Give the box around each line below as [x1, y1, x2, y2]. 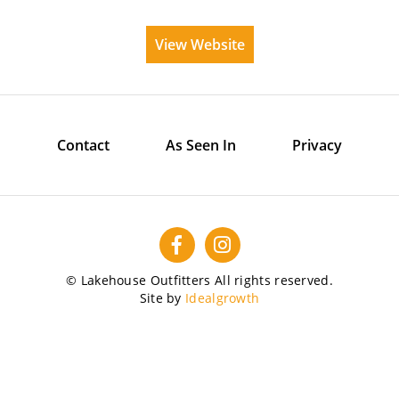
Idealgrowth [185, 289, 260, 306]
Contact [57, 135, 110, 155]
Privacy [292, 135, 342, 155]
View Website [154, 35, 245, 54]
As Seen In [166, 135, 236, 155]
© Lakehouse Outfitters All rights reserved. [66, 272, 333, 289]
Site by [139, 289, 186, 306]
